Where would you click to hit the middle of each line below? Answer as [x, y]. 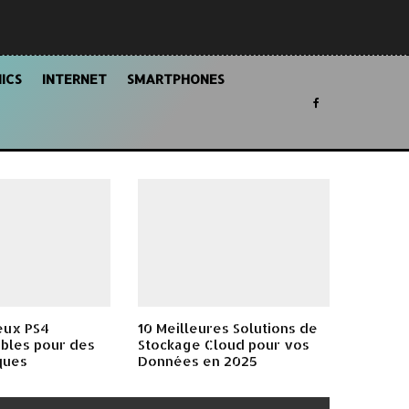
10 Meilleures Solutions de [228, 329]
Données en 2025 [198, 362]
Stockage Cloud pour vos [224, 345]
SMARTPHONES [176, 79]
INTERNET [74, 79]
